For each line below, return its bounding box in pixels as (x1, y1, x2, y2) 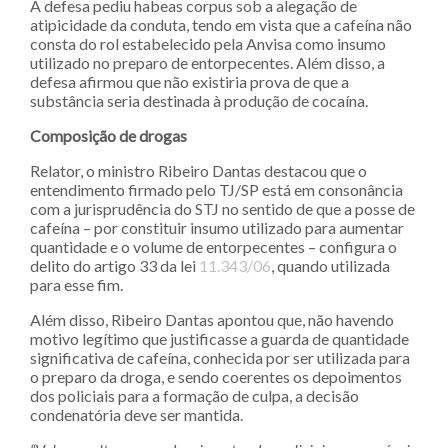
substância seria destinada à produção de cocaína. (30, 90, 368, 110)
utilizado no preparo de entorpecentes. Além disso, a (30, 52, 385, 72)
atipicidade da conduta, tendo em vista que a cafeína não (30, 14, 412, 34)
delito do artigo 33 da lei (30, 255, 199, 275)
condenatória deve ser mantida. (30, 404, 243, 424)
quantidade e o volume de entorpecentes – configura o (30, 236, 397, 256)
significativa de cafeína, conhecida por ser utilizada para (30, 347, 410, 367)
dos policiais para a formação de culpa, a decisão (30, 385, 359, 405)
